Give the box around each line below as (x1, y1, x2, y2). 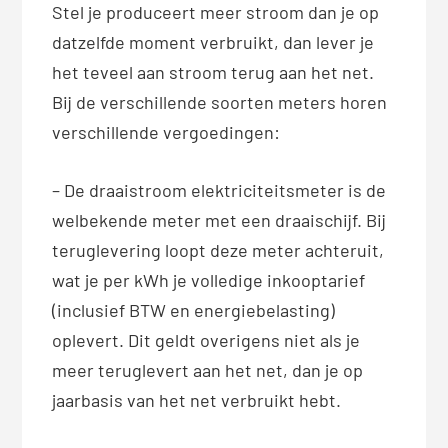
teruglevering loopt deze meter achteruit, (52, 239, 385, 262)
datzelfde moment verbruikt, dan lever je (52, 31, 375, 54)
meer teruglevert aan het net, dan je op (52, 359, 364, 382)
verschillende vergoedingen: (52, 121, 281, 144)
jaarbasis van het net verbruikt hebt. (52, 389, 342, 412)
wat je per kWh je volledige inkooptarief (52, 269, 366, 292)
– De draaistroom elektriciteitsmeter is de (52, 179, 387, 202)
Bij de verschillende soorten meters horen (52, 91, 388, 114)
